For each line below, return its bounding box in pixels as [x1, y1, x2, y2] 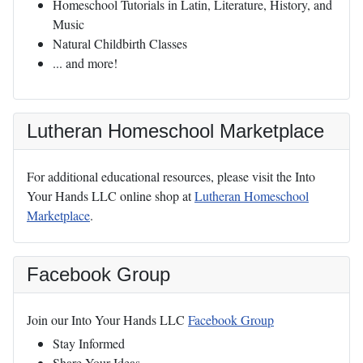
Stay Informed [53, 334, 125, 352]
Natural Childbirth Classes [53, 34, 187, 52]
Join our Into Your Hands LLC [27, 310, 188, 328]
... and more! [53, 53, 117, 71]
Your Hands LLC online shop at [27, 186, 194, 204]
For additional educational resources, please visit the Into [27, 167, 315, 185]
